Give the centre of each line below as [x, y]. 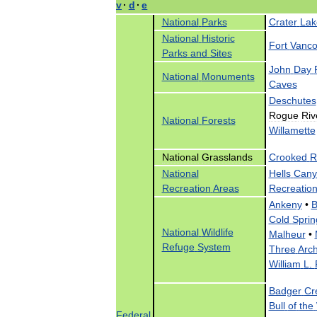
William [284, 264]
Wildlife [217, 232]
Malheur [287, 234]
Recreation [186, 188]
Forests [218, 120]
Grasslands [227, 157]
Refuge [178, 247]
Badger [285, 290]
